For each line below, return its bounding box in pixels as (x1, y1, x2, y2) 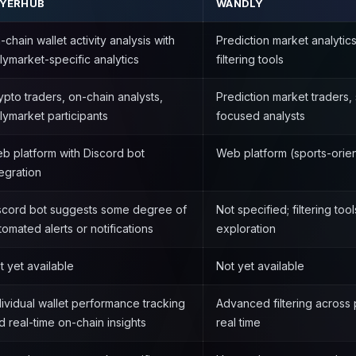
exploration (216, 222, 276, 235)
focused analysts (216, 109, 305, 122)
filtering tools (216, 52, 284, 66)
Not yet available (216, 259, 304, 273)
